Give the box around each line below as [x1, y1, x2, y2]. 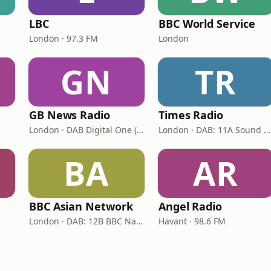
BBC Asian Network [29, 199, 133, 214]
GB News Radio [29, 108, 110, 122]
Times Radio [158, 108, 224, 122]
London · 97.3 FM [29, 33, 98, 44]
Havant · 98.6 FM [158, 215, 226, 227]
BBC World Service [158, 16, 255, 31]
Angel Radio [158, 199, 223, 214]
